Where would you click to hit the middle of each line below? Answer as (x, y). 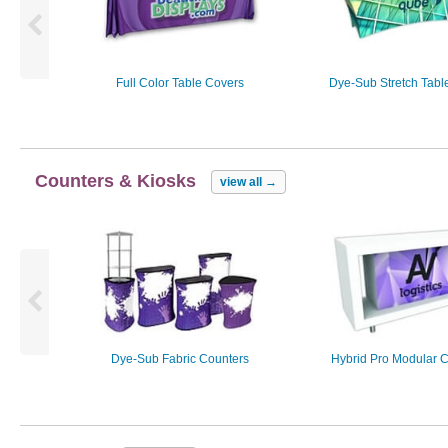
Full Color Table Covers (179, 82)
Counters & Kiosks (115, 180)
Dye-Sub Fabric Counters (179, 359)
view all (242, 182)
